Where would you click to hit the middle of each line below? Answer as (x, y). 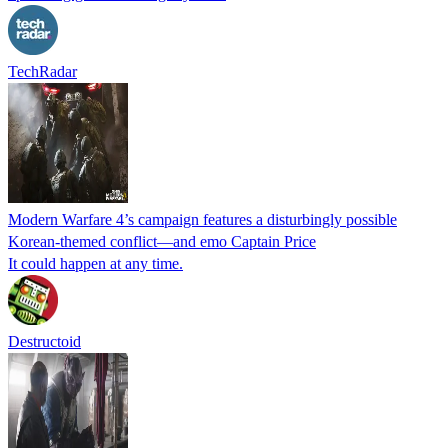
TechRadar (42, 71)
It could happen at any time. (95, 263)
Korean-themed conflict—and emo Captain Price (162, 241)
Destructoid (44, 341)
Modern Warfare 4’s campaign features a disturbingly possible (202, 219)
